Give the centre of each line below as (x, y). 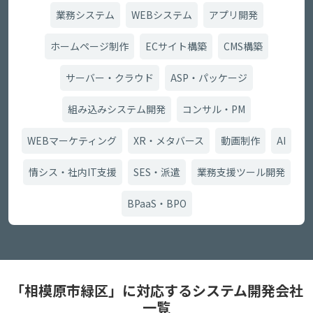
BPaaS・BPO (156, 203)
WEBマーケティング (72, 140)
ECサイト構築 (176, 46)
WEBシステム (161, 15)
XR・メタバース (169, 140)
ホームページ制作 (89, 46)
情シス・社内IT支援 (72, 172)
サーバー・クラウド (110, 78)
